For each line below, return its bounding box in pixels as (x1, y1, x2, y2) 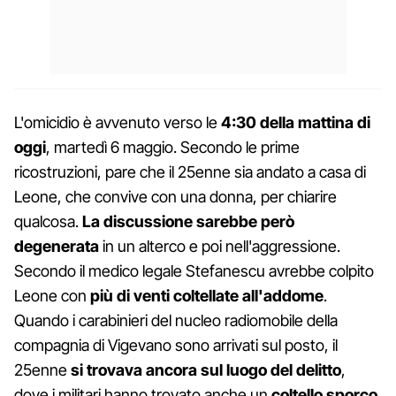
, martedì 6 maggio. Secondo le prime (46, 137, 300, 156)
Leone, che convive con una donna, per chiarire (14, 187, 337, 206)
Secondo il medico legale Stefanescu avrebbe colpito (14, 261, 374, 280)
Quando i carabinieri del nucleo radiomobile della (14, 310, 338, 330)
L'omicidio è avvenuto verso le (14, 112, 221, 132)
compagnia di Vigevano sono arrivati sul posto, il (14, 335, 338, 354)
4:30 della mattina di (221, 112, 370, 132)
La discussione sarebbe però (82, 211, 294, 231)
